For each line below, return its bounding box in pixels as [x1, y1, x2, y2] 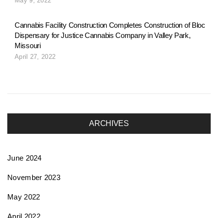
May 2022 [7, 192, 40, 201]
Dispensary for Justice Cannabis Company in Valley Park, [15, 31, 191, 39]
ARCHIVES [89, 119, 129, 127]
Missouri [15, 41, 41, 50]
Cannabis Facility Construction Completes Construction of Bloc [15, 20, 205, 29]
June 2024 [7, 153, 42, 162]
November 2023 [7, 173, 60, 182]
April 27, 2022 [15, 53, 56, 60]
